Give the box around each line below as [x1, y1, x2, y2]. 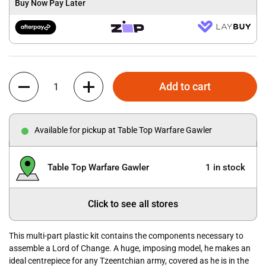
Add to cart [159, 80, 211, 93]
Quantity [9, 73, 41, 83]
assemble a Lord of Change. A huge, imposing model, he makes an [9, 243, 251, 254]
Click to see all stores [88, 198, 178, 210]
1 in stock [205, 161, 245, 173]
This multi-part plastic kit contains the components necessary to [9, 231, 243, 241]
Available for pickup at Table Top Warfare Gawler [34, 125, 212, 135]
